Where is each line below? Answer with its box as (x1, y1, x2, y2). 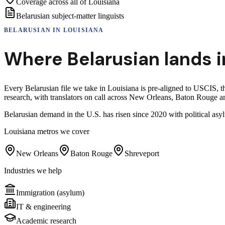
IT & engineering (16, 202, 71, 211)
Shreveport (125, 149, 159, 158)
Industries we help (4, 166, 62, 175)
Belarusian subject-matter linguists (16, 11, 124, 20)
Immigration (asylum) (16, 188, 84, 197)
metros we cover (35, 127, 89, 136)
